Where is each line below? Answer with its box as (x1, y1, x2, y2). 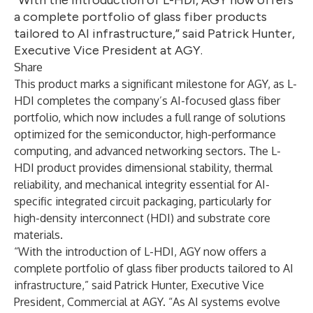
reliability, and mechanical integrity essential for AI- (14, 177, 270, 191)
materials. (14, 228, 63, 242)
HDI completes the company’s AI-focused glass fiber (14, 94, 280, 108)
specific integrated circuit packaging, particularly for (14, 194, 271, 208)
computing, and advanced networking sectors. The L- (14, 144, 281, 158)
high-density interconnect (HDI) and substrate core (14, 211, 270, 225)
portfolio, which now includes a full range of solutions (14, 110, 286, 124)
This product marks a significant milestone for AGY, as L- (14, 77, 297, 91)
